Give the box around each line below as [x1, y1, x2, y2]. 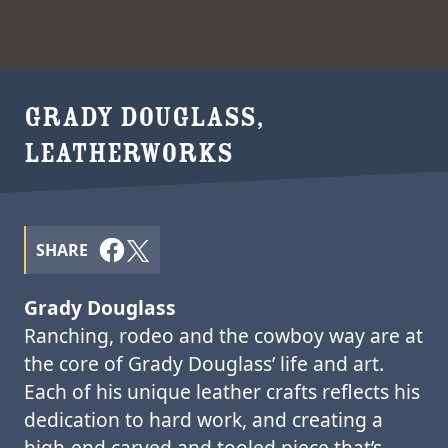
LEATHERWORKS [24, 136, 233, 171]
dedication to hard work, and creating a [24, 406, 383, 433]
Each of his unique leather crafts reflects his [24, 378, 420, 405]
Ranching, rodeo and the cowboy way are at [24, 322, 423, 349]
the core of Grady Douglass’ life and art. [24, 350, 384, 377]
